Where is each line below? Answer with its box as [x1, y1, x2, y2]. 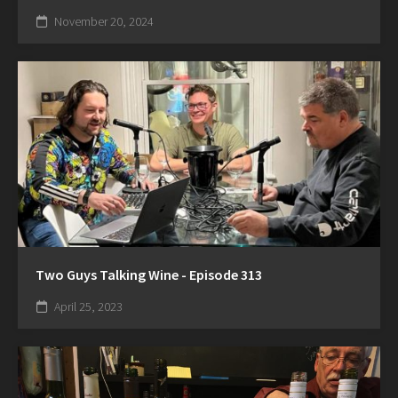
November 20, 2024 [52, 12, 154, 29]
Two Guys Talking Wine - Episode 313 [36, 265, 262, 283]
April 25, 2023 [52, 298, 123, 314]
